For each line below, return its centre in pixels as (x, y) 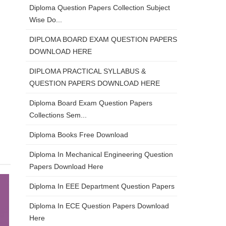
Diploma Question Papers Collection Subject (100, 8)
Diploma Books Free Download (79, 135)
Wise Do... (46, 20)
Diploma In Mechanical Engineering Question (101, 154)
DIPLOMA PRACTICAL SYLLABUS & (88, 71)
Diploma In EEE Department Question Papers (102, 186)
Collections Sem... (58, 115)
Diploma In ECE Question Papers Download (99, 206)
